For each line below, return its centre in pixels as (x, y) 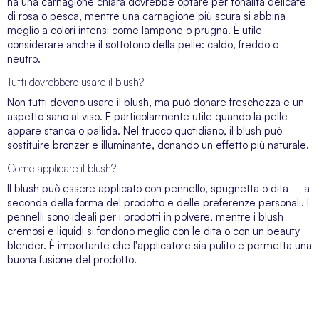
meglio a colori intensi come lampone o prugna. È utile (135, 30)
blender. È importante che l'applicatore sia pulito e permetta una (159, 245)
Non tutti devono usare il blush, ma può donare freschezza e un (156, 102)
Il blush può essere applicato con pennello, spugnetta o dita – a (158, 188)
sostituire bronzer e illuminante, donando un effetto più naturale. (158, 145)
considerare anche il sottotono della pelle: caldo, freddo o (143, 45)
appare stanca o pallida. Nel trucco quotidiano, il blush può (145, 131)
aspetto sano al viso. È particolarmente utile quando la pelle (147, 116)
